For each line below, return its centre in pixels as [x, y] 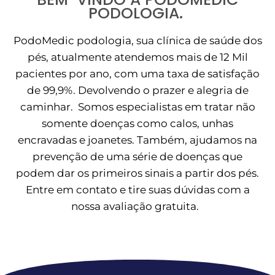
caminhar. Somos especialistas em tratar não [137, 107]
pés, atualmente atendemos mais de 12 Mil [137, 57]
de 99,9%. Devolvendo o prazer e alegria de [137, 91]
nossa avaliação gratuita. [137, 207]
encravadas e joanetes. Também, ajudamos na [137, 140]
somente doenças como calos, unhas [137, 124]
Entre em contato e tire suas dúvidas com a [137, 190]
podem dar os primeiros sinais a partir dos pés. [137, 173]
